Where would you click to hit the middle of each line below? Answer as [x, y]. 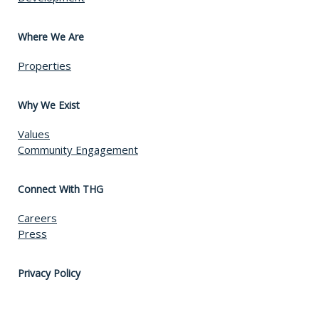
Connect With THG [61, 189]
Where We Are [51, 37]
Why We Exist [49, 105]
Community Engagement [78, 150]
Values [34, 134]
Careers [37, 218]
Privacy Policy [49, 273]
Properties [45, 66]
